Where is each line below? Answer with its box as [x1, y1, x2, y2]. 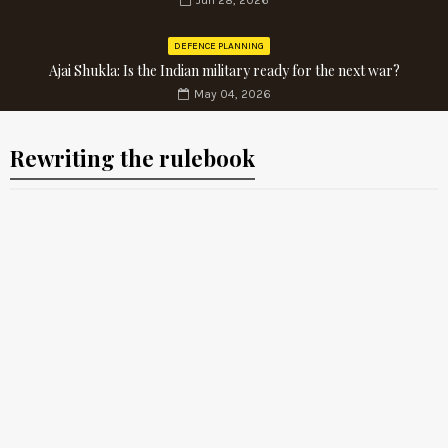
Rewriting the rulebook [10, 143, 255, 174]
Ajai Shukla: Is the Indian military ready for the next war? [48, 61, 400, 81]
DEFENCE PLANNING [174, 40, 264, 53]
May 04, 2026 [193, 87, 271, 102]
